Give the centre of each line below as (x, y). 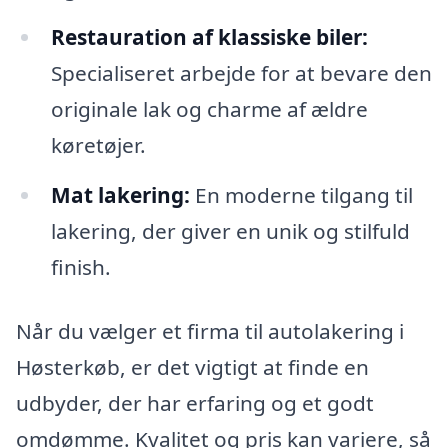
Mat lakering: (120, 195)
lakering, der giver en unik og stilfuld (230, 231)
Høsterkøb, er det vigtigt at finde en (192, 367)
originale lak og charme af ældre (209, 109)
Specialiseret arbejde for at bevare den (241, 73)
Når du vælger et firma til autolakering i (210, 331)
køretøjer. (98, 145)
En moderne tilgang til (301, 195)
